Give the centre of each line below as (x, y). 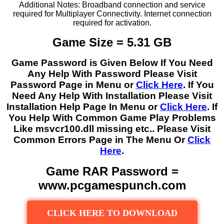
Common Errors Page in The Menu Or (100, 139)
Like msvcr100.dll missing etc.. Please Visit (112, 128)
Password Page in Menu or (73, 84)
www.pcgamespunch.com (112, 185)
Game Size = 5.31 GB (112, 42)
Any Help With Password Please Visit (112, 73)
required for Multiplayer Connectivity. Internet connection (112, 13)
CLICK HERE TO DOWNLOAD (112, 213)
